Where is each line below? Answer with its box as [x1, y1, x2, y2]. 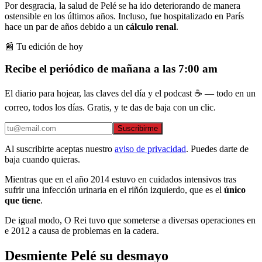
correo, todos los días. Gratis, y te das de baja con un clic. [5, 102, 216, 113]
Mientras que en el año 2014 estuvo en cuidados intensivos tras [5, 174, 236, 185]
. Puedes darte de [186, 144, 249, 154]
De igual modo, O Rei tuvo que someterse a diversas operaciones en [5, 215, 256, 226]
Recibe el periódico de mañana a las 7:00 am [5, 63, 218, 75]
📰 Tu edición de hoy [5, 41, 83, 51]
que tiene [5, 195, 40, 206]
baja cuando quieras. [5, 154, 80, 165]
